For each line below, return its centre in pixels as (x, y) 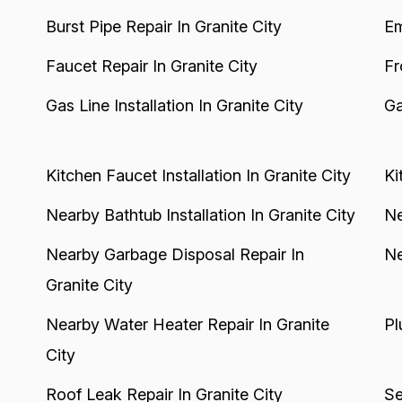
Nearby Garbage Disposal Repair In (175, 254)
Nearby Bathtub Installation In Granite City (200, 215)
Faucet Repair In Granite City (151, 66)
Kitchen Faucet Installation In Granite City (198, 175)
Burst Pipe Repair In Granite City (163, 26)
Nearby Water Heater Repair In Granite (187, 324)
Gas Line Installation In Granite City (174, 105)
